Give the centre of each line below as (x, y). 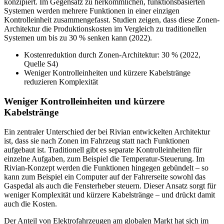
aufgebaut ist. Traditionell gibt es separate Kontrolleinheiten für (103, 149)
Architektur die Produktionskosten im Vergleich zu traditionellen (105, 29)
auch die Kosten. (30, 203)
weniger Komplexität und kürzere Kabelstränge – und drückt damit (109, 194)
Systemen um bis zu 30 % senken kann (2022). (78, 38)
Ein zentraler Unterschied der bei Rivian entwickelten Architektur (107, 131)
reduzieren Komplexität (61, 82)
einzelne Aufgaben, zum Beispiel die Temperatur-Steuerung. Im (104, 158)
